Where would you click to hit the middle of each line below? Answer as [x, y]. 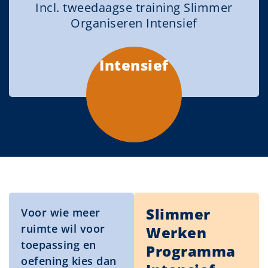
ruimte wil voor [63, 229]
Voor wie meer [61, 213]
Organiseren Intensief [134, 23]
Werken [176, 233]
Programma [191, 251]
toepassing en [59, 245]
